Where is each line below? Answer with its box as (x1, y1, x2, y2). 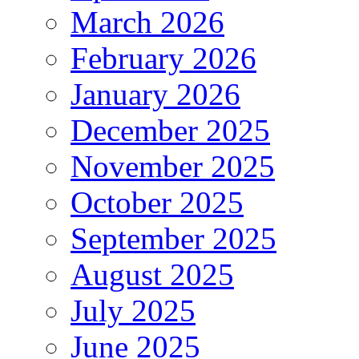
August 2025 (71, 256, 234, 292)
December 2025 (71, 112, 270, 147)
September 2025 (71, 220, 276, 256)
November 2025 (71, 148, 275, 184)
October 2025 (71, 184, 244, 220)
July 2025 (71, 292, 196, 328)
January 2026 (71, 76, 240, 111)
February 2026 (71, 40, 256, 75)
